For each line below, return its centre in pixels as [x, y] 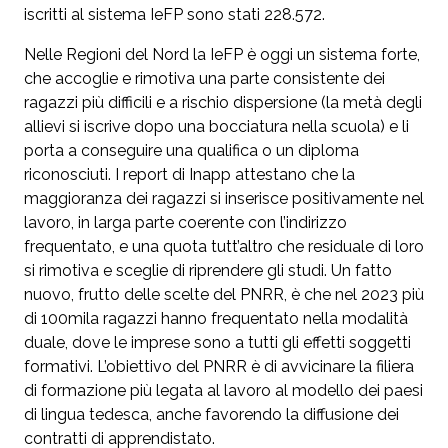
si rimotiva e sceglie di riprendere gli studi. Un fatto [208, 270]
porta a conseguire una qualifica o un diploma [191, 150]
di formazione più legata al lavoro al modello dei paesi [223, 390]
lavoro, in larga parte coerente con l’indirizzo [185, 222]
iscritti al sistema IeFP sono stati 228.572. [174, 14]
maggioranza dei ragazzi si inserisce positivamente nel [224, 198]
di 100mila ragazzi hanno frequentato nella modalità [216, 318]
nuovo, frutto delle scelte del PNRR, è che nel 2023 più [224, 294]
